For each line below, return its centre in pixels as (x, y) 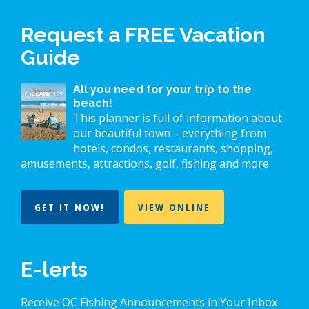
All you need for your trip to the (162, 90)
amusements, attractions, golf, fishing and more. (146, 164)
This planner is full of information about (178, 118)
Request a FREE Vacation (143, 35)
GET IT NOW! (70, 207)
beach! (93, 103)
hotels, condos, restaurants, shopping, (173, 149)
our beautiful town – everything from (170, 133)
